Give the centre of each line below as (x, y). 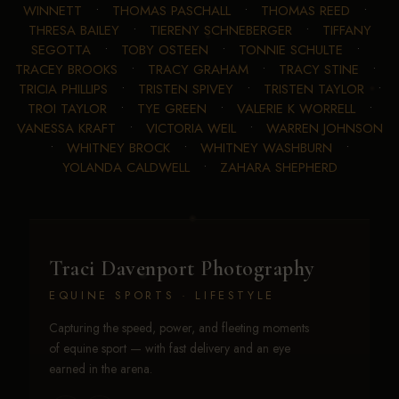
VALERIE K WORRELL (296, 109)
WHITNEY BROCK (118, 148)
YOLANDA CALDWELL (126, 168)
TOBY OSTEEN (164, 50)
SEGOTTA (61, 50)
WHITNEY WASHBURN (266, 148)
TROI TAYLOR (67, 109)
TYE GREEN (171, 109)
